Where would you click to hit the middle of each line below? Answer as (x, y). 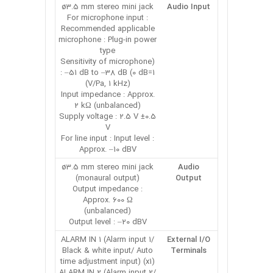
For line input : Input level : (108, 138)
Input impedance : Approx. (108, 94)
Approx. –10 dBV (108, 149)
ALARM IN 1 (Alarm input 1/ (108, 239)
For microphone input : (108, 18)
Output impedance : (108, 189)
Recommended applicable (108, 29)
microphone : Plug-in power (108, 40)
